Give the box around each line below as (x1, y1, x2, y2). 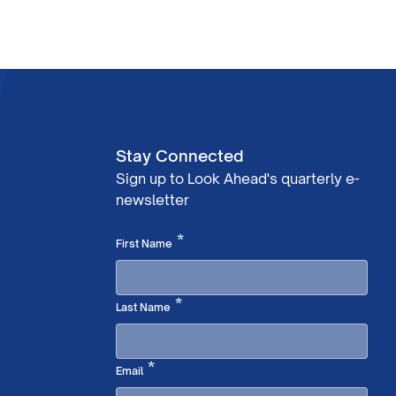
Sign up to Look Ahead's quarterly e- (116, 170, 360, 187)
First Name (116, 237, 172, 250)
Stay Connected (116, 146, 244, 165)
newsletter (116, 191, 189, 209)
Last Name (116, 301, 171, 314)
